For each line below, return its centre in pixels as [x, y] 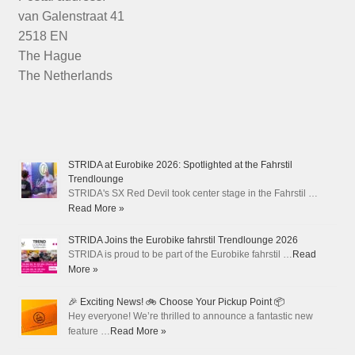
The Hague [50, 55]
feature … [89, 332]
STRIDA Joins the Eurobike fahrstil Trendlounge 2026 [183, 240]
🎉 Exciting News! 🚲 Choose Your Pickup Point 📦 [176, 302]
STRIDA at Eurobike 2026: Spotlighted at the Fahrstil [180, 165]
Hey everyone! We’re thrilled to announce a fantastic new [190, 317]
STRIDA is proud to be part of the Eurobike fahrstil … [180, 255]
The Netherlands [65, 75]
